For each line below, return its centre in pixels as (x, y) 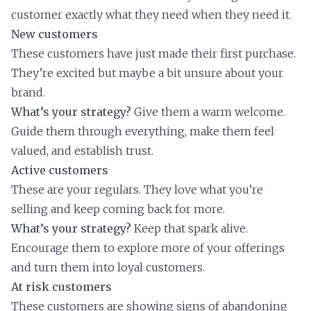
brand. (28, 93)
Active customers (60, 170)
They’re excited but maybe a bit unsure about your (147, 73)
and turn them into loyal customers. (108, 268)
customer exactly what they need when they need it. (151, 15)
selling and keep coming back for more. (118, 209)
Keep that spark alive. (190, 229)
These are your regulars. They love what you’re (137, 190)
